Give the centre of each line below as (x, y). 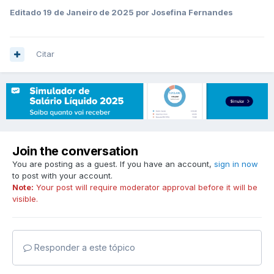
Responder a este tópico (83, 247)
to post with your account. (62, 175)
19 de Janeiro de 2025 (88, 13)
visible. (25, 198)
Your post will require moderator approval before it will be (146, 187)
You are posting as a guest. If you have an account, (113, 164)
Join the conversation (75, 151)
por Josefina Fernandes (183, 13)
